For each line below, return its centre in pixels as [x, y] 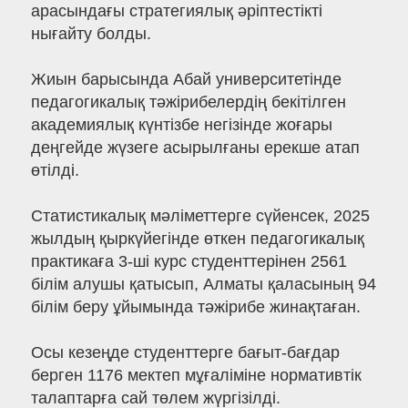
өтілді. [55, 171]
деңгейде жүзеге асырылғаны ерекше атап [195, 148]
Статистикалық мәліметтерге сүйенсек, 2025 [200, 216]
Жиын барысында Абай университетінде [186, 80]
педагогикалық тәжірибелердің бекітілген [188, 102]
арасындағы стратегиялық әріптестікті [176, 11]
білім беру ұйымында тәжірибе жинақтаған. [195, 307]
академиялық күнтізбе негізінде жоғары [181, 125]
